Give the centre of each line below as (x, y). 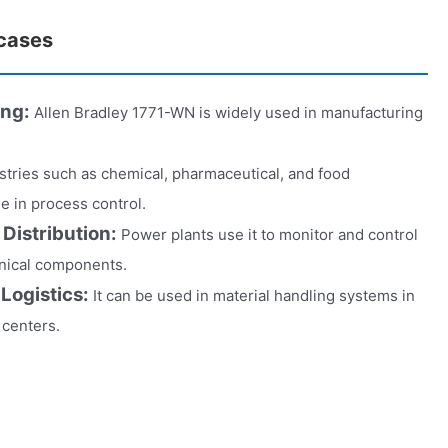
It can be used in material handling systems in (254, 295)
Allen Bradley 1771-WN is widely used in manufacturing (228, 112)
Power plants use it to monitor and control (269, 234)
